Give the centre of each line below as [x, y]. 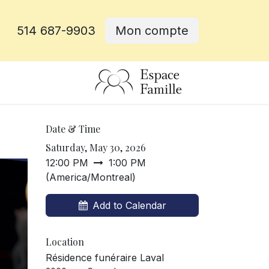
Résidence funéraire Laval [105, 258]
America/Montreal [91, 177]
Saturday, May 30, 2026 [96, 147]
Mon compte [152, 31]
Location [65, 242]
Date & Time [73, 129]
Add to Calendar [129, 205]
